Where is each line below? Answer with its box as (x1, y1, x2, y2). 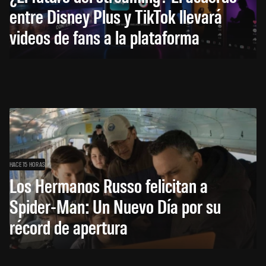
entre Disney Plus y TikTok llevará (9, 4, 222, 28)
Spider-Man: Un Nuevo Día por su (9, 194, 221, 218)
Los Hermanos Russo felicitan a (9, 173, 208, 198)
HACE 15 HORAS (9, 160, 46, 169)
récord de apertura (9, 214, 128, 239)
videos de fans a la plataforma (9, 24, 199, 49)
